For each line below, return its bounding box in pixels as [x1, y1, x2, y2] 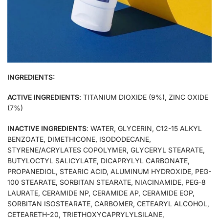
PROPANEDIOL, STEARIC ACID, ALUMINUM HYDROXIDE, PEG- [7, 167, 211, 175]
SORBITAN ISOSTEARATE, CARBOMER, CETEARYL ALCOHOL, [7, 199, 209, 208]
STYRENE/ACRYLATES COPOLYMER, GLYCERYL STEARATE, [7, 145, 205, 154]
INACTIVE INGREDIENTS [7, 124, 87, 132]
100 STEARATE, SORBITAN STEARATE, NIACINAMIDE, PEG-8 [7, 177, 206, 186]
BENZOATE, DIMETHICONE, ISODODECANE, [7, 134, 151, 143]
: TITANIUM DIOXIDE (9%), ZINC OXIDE [79, 93, 208, 102]
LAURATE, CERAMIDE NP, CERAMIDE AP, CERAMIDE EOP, [7, 188, 195, 197]
